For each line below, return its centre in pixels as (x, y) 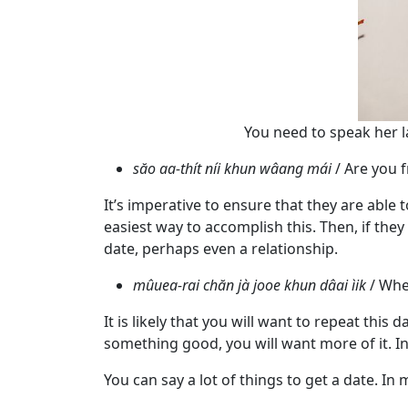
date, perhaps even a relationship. (221, 249)
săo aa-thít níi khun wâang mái (232, 169)
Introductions (74, 333)
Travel (54, 38)
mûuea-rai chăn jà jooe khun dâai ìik (250, 286)
